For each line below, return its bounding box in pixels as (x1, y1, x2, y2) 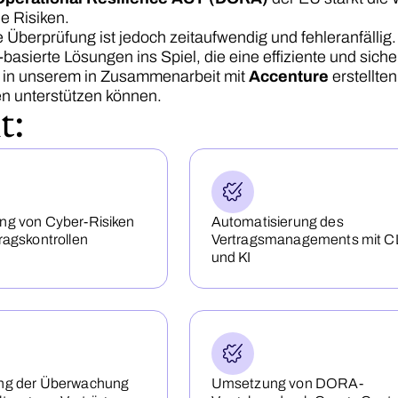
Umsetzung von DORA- (211, 376, 363, 391)
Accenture (249, 68, 329, 85)
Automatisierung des (211, 214, 344, 229)
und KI (211, 250, 251, 265)
